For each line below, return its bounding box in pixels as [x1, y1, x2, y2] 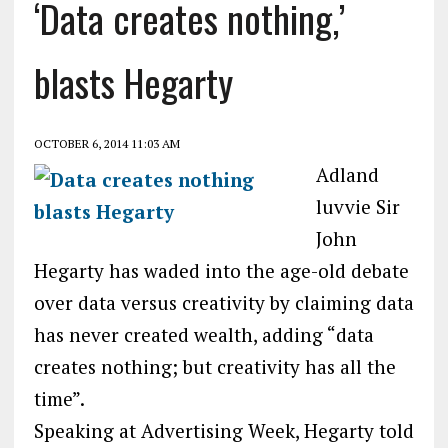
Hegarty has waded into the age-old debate [33, 257, 409, 283]
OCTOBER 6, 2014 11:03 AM [33, 135, 180, 151]
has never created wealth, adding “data [33, 321, 374, 347]
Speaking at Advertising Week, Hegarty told [33, 417, 414, 443]
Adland [315, 161, 379, 187]
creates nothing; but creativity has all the [33, 353, 396, 379]
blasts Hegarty [33, 53, 233, 110]
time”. [33, 385, 85, 411]
